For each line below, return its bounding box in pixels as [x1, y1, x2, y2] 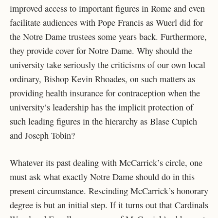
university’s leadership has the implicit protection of [10, 101, 193, 113]
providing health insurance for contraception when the [10, 87, 200, 99]
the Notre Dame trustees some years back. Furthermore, [10, 30, 207, 42]
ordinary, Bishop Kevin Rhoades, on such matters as [10, 73, 195, 85]
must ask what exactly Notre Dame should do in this [10, 171, 195, 183]
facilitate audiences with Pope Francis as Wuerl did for [10, 16, 203, 28]
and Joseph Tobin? [10, 129, 75, 141]
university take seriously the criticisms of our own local [10, 58, 205, 71]
